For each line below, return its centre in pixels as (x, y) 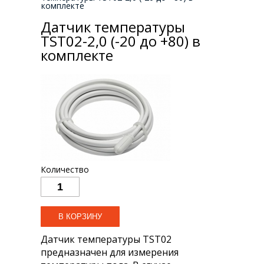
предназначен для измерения (110, 253)
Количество (65, 170)
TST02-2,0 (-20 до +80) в (121, 41)
